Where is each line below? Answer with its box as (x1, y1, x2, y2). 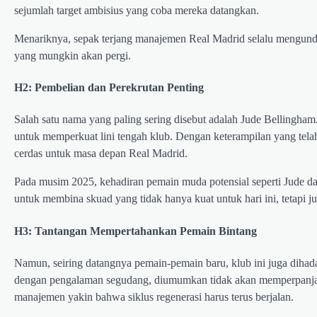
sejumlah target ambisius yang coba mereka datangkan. (14, 4, 259, 16)
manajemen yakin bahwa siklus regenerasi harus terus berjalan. (14, 290, 294, 303)
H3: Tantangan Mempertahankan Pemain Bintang (14, 224, 257, 237)
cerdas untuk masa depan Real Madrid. (14, 147, 188, 160)
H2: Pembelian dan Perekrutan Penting (14, 81, 204, 94)
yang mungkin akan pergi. (14, 49, 131, 62)
